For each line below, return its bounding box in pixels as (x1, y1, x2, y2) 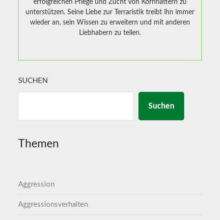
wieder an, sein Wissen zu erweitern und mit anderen (30, 19, 190, 26)
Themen (18, 138, 59, 149)
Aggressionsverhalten (18, 200, 88, 208)
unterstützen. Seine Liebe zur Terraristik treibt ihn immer (26, 8, 194, 16)
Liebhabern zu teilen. (79, 29, 141, 36)
